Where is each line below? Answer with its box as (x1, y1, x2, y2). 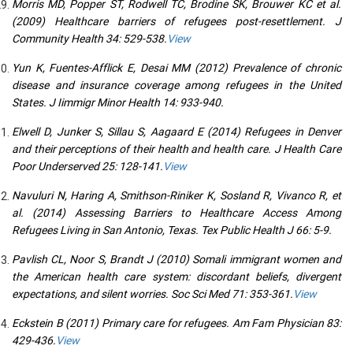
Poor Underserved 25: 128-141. (12, 158, 163, 174)
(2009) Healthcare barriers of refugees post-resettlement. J (12, 13, 341, 29)
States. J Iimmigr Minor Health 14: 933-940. (12, 95, 224, 110)
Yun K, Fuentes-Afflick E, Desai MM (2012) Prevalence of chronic (12, 60, 341, 76)
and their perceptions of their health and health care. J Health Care (12, 141, 341, 157)
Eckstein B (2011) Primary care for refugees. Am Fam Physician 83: (12, 315, 341, 331)
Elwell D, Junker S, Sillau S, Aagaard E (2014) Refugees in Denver (12, 124, 341, 139)
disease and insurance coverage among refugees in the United (12, 77, 341, 93)
